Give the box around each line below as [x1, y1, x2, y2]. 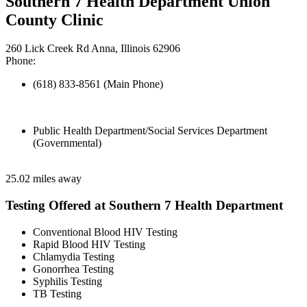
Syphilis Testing [33, 275, 102, 287]
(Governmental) [33, 137, 101, 149]
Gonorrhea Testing [33, 262, 114, 275]
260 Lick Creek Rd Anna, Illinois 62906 [5, 42, 180, 55]
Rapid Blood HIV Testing [33, 238, 145, 250]
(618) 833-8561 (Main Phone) [33, 78, 163, 90]
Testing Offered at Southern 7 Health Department [5, 198, 283, 213]
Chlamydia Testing [33, 250, 114, 262]
